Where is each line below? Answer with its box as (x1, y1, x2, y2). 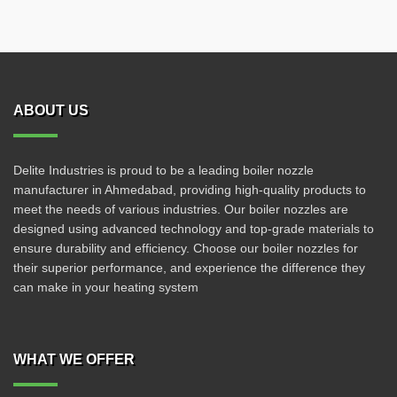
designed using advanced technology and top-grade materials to (13, 222, 374, 236)
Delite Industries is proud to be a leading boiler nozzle (13, 163, 314, 177)
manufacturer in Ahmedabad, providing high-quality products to (13, 183, 366, 197)
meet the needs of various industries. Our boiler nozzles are (13, 202, 348, 216)
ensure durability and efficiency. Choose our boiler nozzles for (13, 241, 358, 255)
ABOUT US (13, 103, 89, 118)
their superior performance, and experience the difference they (13, 261, 365, 275)
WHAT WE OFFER (13, 352, 135, 367)
